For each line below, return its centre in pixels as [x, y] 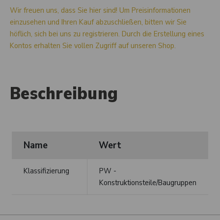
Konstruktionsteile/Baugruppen [148, 183]
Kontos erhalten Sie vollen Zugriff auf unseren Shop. [93, 46]
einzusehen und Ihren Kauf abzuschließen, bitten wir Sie [98, 22]
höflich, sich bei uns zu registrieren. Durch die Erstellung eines [107, 34]
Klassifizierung [46, 171]
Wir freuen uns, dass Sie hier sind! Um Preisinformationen [100, 11]
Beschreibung [64, 94]
